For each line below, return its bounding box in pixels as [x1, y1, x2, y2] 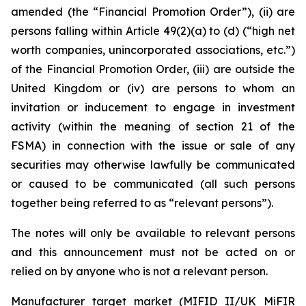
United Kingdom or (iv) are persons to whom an [11, 81, 295, 95]
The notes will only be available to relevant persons [11, 226, 295, 240]
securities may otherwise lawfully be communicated [11, 158, 295, 171]
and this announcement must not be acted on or [11, 245, 295, 259]
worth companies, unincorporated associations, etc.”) [11, 43, 295, 57]
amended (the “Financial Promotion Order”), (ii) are [11, 5, 295, 18]
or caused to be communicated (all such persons [11, 177, 295, 191]
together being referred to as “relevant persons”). [11, 196, 273, 210]
